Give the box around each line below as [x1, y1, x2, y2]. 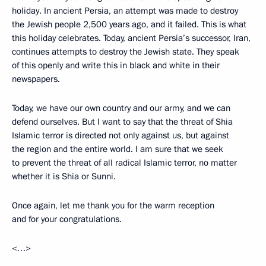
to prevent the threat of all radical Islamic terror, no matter [12, 157, 237, 169]
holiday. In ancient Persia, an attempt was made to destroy [12, 5, 238, 17]
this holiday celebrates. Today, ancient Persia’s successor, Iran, [12, 32, 251, 44]
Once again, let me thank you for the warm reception [12, 199, 214, 211]
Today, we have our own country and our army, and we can [12, 102, 230, 114]
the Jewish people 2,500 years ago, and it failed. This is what [12, 18, 246, 30]
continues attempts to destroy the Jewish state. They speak [12, 46, 239, 58]
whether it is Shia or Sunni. [12, 170, 116, 182]
